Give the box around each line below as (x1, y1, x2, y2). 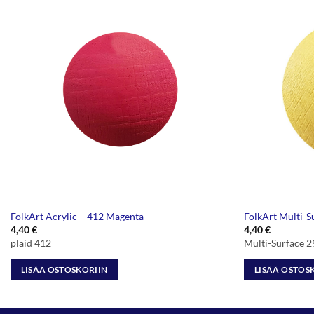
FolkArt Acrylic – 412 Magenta (10, 210, 144, 222)
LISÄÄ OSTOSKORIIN (20, 264, 108, 274)
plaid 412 (10, 237, 51, 250)
